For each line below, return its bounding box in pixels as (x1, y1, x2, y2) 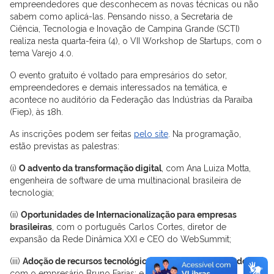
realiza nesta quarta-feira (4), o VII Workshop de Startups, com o (10, 35, 262, 46)
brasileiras (10, 221, 52, 232)
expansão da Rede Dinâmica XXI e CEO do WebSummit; (10, 234, 231, 244)
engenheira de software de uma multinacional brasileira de (10, 175, 241, 185)
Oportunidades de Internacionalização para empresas (21, 209, 237, 220)
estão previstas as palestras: (10, 141, 119, 151)
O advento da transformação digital (19, 163, 161, 173)
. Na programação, (168, 128, 241, 139)
